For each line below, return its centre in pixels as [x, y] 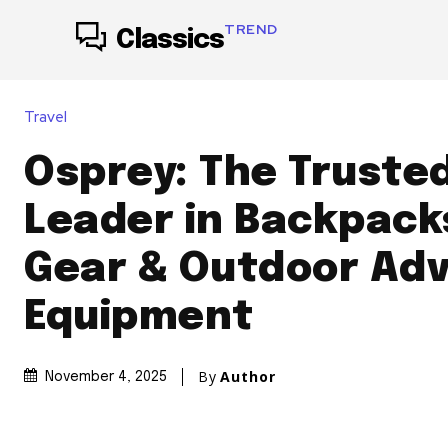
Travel [45, 116]
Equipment [139, 317]
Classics [170, 40]
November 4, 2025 [106, 376]
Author [248, 376]
